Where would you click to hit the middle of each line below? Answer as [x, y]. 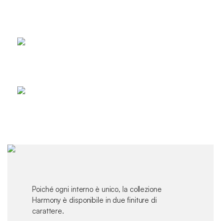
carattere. [48, 211]
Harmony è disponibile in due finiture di [94, 200]
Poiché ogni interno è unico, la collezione [97, 189]
